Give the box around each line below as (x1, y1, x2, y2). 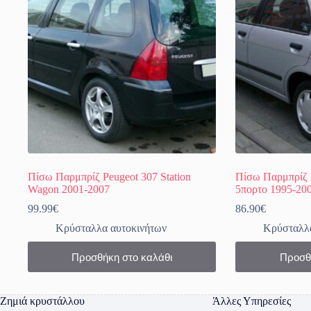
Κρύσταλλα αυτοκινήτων (56, 222, 167, 235)
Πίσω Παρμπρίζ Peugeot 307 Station (28, 171, 191, 183)
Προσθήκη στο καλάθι (72, 251, 173, 263)
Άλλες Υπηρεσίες (212, 295, 292, 308)
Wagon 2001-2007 (28, 183, 110, 196)
